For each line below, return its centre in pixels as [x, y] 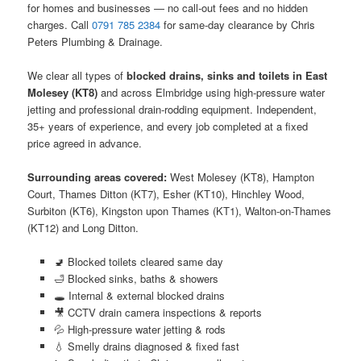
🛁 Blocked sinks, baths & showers [136, 279]
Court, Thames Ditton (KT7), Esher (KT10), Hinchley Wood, [166, 194]
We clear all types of [77, 76]
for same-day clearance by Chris [238, 24]
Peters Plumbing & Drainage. [95, 41]
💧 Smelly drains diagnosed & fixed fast [146, 346]
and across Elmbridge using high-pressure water [212, 93]
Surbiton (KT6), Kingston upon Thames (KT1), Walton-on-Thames [180, 211]
